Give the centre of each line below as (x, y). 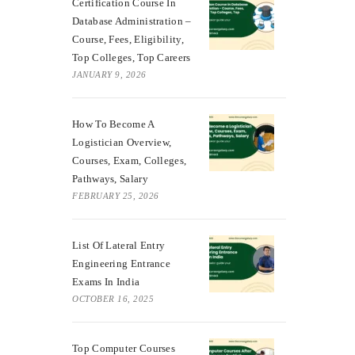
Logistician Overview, (122, 142)
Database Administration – (132, 21)
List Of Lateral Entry (119, 245)
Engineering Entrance (122, 263)
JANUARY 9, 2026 (109, 74)
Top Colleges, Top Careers (132, 57)
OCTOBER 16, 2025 (113, 298)
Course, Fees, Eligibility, (128, 39)
